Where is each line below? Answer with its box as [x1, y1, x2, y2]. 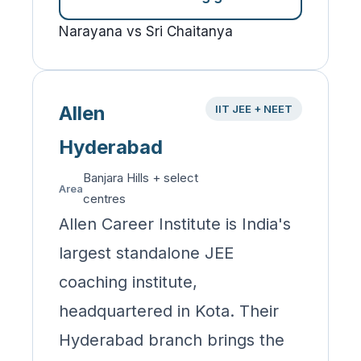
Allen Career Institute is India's [59, 214, 291, 234]
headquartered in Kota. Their [59, 301, 279, 321]
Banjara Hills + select [83, 169, 198, 185]
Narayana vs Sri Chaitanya [59, 23, 233, 39]
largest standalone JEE [59, 243, 234, 263]
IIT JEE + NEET [215, 102, 293, 115]
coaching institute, [59, 272, 197, 292]
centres [83, 190, 126, 206]
